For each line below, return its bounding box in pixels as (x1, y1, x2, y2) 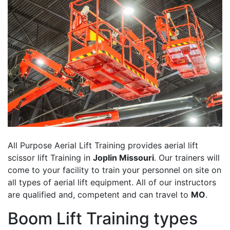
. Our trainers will (154, 152, 220, 163)
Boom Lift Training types (8, 208, 198, 229)
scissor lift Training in (8, 152, 93, 163)
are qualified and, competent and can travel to (8, 189, 191, 200)
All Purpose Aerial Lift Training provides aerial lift (8, 140, 198, 151)
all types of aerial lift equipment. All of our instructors (8, 177, 216, 188)
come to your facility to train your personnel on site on (8, 165, 221, 176)
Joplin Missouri (93, 152, 154, 163)
